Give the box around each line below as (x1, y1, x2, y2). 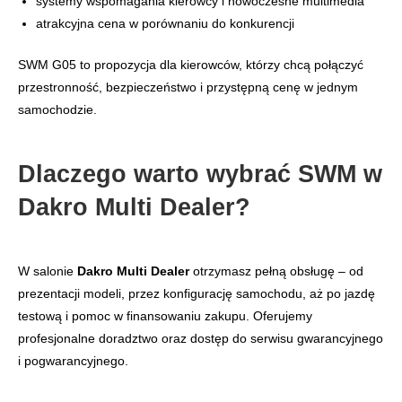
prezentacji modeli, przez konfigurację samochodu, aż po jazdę (18, 286, 375, 301)
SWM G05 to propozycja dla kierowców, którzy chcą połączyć (18, 57, 363, 73)
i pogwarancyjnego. (18, 354, 128, 369)
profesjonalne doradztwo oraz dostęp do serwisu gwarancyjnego (18, 331, 383, 346)
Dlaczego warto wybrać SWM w (18, 160, 382, 188)
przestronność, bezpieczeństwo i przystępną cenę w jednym (18, 80, 358, 95)
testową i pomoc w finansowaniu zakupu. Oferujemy (18, 309, 312, 324)
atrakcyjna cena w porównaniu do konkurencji (36, 16, 294, 31)
